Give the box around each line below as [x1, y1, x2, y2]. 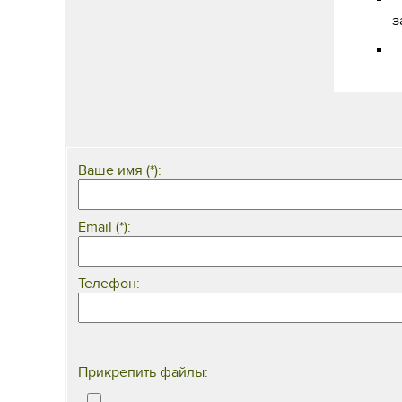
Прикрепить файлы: [78, 363, 208, 381]
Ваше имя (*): [78, 161, 162, 179]
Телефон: [78, 274, 140, 293]
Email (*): [78, 217, 131, 236]
